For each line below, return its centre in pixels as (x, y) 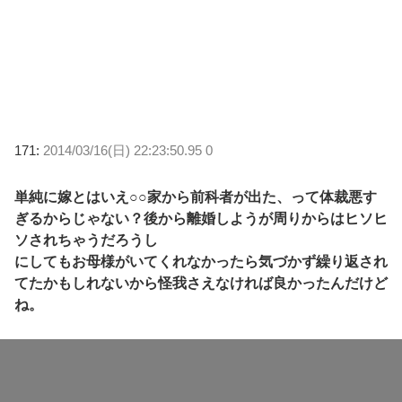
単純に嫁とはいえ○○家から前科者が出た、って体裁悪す (196, 197)
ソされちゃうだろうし (86, 240)
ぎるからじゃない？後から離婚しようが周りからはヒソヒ (201, 218)
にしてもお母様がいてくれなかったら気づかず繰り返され (201, 261)
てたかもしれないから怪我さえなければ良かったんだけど (201, 283)
